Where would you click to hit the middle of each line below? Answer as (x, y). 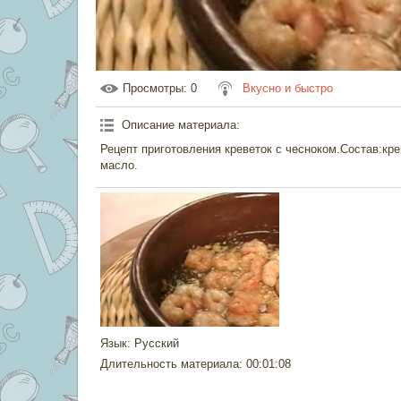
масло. (119, 165)
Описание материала (179, 125)
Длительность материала (170, 364)
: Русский (153, 343)
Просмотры (153, 88)
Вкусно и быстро (288, 88)
